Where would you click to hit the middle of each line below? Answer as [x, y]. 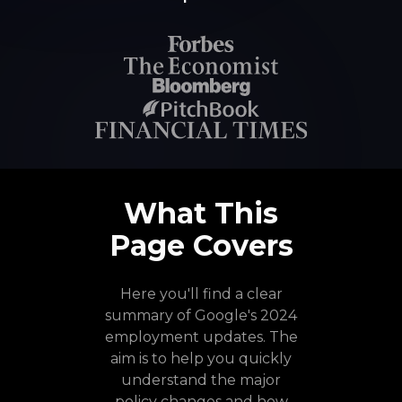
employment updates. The [201, 337]
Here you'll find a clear [201, 294]
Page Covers [201, 245]
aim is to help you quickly [201, 358]
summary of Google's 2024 [201, 315]
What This [201, 213]
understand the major [201, 380]
